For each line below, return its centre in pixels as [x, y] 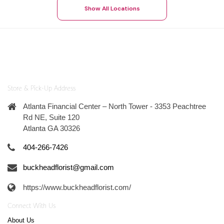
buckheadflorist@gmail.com [68, 167]
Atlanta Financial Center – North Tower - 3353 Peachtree [114, 106]
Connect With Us [31, 206]
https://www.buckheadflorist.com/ [77, 187]
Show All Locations [112, 8]
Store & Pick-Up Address [41, 89]
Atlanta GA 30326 [51, 128]
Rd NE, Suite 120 [51, 117]
